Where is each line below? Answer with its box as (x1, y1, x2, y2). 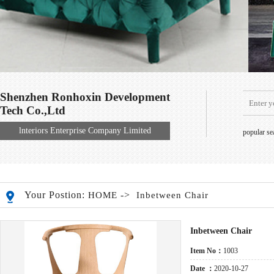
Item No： (190, 246, 223, 255)
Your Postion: (24, 190, 88, 200)
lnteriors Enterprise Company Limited (19, 126, 151, 135)
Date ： (190, 264, 214, 273)
